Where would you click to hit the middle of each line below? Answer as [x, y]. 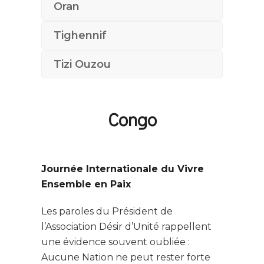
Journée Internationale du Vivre [123, 169]
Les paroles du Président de [107, 211]
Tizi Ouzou [82, 64]
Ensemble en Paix [86, 184]
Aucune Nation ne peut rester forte [126, 257]
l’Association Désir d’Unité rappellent [126, 226]
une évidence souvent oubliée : [115, 242]
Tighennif [80, 35]
